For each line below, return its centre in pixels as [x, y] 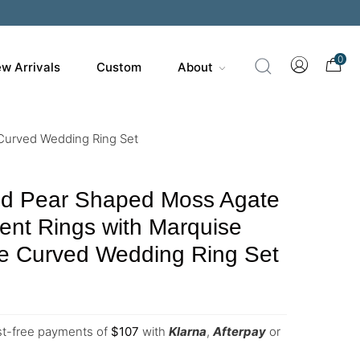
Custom [119, 67]
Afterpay [239, 331]
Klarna [188, 331]
